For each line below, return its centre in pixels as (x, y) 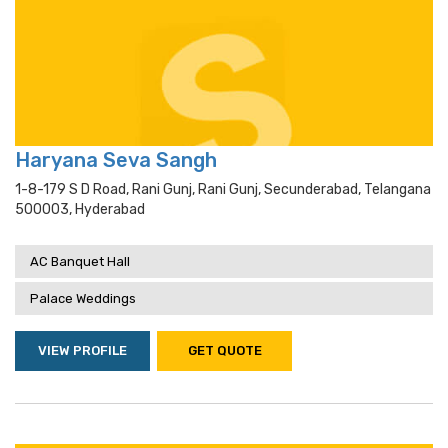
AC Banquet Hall (80, 261)
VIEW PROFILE (82, 350)
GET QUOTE (224, 350)
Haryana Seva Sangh (116, 160)
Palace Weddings (83, 298)
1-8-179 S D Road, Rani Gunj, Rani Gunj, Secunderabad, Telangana (223, 189)
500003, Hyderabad (80, 209)
